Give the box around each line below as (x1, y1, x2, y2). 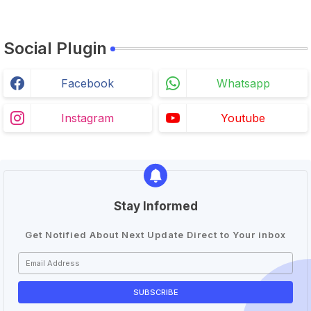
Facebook (61, 76, 114, 90)
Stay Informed (113, 199, 198, 213)
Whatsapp (216, 76, 270, 90)
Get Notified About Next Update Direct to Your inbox (25, 228, 286, 240)
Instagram (61, 110, 114, 125)
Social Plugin (3, 37, 107, 58)
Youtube (221, 110, 265, 125)
